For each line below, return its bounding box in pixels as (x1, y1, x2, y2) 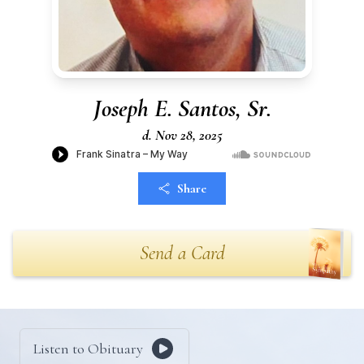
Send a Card (139, 241, 225, 265)
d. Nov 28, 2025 (141, 126, 223, 144)
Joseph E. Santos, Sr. (93, 93, 271, 123)
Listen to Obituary (33, 340, 143, 357)
